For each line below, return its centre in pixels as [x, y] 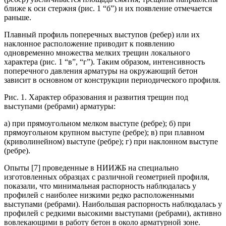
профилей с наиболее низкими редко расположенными [99, 195]
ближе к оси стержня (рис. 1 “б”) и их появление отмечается [108, 8]
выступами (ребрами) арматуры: [60, 106]
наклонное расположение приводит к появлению [89, 43]
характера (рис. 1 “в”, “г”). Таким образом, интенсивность [104, 62]
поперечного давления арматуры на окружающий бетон [101, 71]
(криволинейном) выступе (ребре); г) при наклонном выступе [111, 141]
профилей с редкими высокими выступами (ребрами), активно [113, 213]
